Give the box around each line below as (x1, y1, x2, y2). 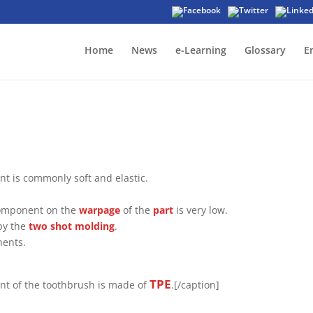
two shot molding (29, 219, 115, 233)
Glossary (244, 43, 286, 57)
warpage (79, 203, 121, 217)
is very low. (173, 203, 228, 217)
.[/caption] (171, 278, 220, 291)
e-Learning (175, 43, 226, 57)
